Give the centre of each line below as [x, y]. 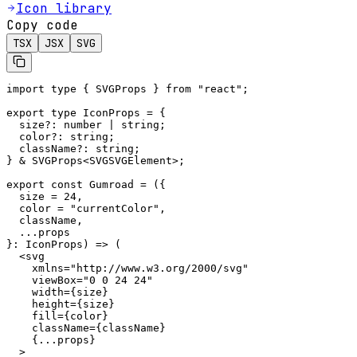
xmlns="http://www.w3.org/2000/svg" [127, 268]
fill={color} [57, 316]
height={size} [61, 304]
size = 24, [45, 196]
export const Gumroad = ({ [86, 184]
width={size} [57, 292]
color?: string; [61, 136]
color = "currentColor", [86, 208]
